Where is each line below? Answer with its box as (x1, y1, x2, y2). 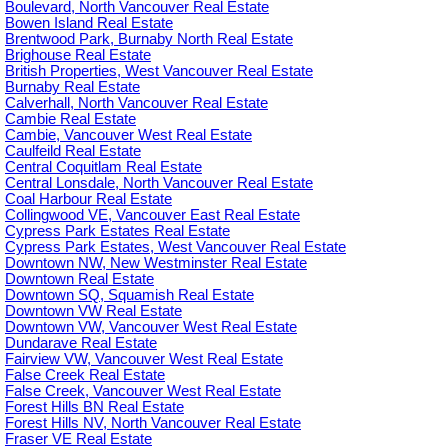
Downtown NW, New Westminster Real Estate (5, 254, 307, 271)
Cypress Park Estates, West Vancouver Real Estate (5, 238, 346, 255)
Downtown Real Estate (5, 270, 154, 287)
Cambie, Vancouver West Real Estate (5, 126, 252, 143)
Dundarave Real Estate (5, 334, 157, 351)
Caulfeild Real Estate (5, 142, 141, 159)
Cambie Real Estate (5, 110, 136, 127)
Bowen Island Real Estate (5, 14, 173, 31)
